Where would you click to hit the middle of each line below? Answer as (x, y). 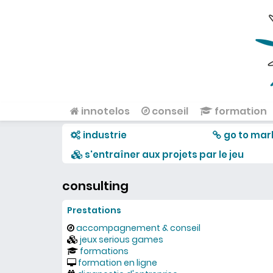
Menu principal (100, 120)
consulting (95, 186)
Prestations (94, 210)
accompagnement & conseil (138, 228)
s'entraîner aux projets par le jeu (163, 154)
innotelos (105, 111)
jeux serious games (122, 239)
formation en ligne (118, 263)
